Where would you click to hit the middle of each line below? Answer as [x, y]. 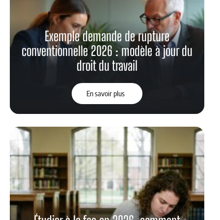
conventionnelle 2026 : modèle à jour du [107, 51]
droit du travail [107, 66]
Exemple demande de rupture [107, 36]
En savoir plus [105, 94]
